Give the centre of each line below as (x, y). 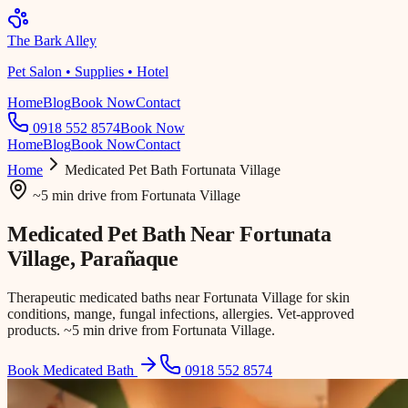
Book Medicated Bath (71, 370)
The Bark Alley (52, 41)
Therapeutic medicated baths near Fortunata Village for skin (178, 297)
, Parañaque (124, 258)
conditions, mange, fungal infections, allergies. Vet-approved (181, 313)
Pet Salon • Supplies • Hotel (88, 71)
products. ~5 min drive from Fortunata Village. (141, 330)
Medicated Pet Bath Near (124, 234)
